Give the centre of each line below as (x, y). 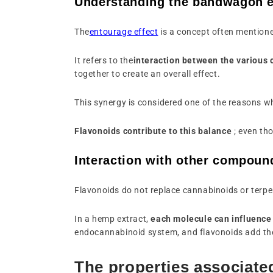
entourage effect (124, 31)
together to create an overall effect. (147, 73)
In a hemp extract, (112, 218)
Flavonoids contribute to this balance (153, 131)
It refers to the (104, 60)
